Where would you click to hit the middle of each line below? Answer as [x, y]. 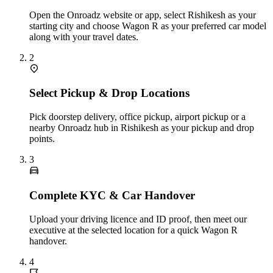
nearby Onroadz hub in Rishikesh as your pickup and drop [142, 128]
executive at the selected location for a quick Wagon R [133, 230]
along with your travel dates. [84, 37]
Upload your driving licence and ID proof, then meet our [138, 219]
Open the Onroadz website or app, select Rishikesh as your [143, 15]
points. [42, 139]
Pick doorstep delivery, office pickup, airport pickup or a [137, 117]
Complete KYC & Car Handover [112, 195]
